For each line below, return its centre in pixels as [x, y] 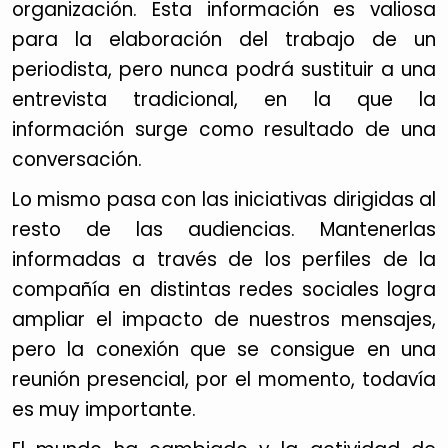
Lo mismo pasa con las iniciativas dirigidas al [224, 199]
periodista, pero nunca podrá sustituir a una [224, 69]
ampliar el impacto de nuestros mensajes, [224, 319]
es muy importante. [104, 409]
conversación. [77, 159]
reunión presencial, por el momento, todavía [224, 379]
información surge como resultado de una [224, 129]
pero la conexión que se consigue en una [224, 349]
